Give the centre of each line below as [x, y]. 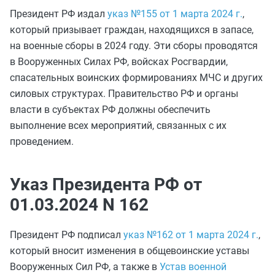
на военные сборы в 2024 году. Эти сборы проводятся [134, 46]
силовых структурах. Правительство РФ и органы [124, 94]
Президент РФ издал [59, 14]
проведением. [42, 141]
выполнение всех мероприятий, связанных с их [118, 126]
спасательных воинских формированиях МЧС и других [136, 78]
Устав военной [193, 267]
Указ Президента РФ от [106, 184]
